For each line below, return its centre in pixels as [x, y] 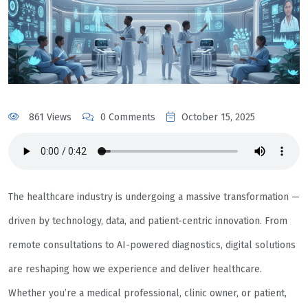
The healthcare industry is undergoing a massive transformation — [154, 197]
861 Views [49, 118]
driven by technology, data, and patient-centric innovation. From [148, 221]
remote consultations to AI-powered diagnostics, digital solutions [152, 245]
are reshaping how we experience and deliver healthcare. [135, 269]
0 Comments [128, 118]
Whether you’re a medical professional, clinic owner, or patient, [147, 294]
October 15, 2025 [218, 118]
